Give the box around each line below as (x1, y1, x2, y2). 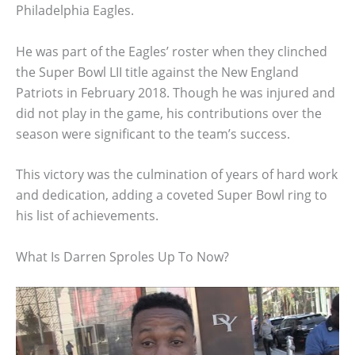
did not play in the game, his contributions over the (16, 104, 322, 122)
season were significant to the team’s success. (16, 124, 290, 143)
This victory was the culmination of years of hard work (16, 166, 338, 184)
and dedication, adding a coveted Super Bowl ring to (16, 186, 327, 204)
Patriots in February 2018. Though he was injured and (16, 83, 335, 101)
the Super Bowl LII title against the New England (16, 63, 299, 81)
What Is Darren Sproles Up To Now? (16, 247, 229, 265)
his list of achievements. (16, 207, 158, 225)
